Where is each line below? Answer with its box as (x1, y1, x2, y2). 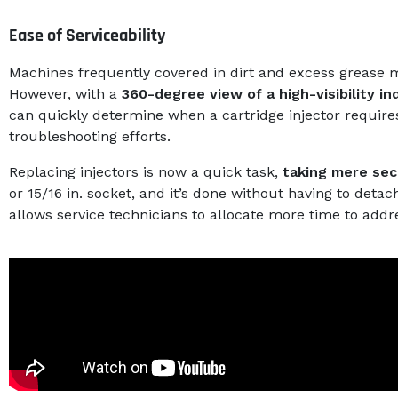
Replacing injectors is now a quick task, (9, 163, 283, 181)
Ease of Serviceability (9, 24, 165, 48)
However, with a (9, 85, 122, 103)
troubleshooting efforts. (9, 128, 171, 146)
